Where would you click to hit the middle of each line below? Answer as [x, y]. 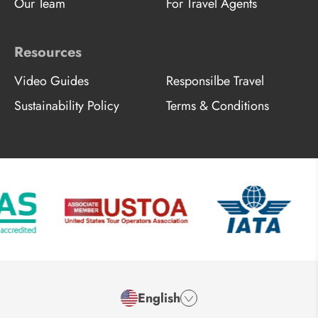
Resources [48, 52]
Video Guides [51, 81]
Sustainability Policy [67, 105]
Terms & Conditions [218, 105]
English [159, 298]
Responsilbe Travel [215, 81]
